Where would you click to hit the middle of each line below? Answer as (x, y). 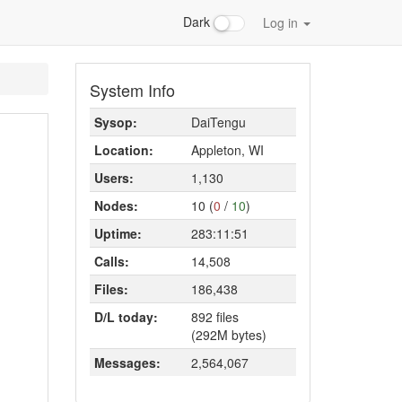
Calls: (111, 261)
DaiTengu (218, 122)
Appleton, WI (227, 150)
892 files (214, 317)
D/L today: (126, 317)
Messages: (127, 363)
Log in (282, 22)
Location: (123, 150)
